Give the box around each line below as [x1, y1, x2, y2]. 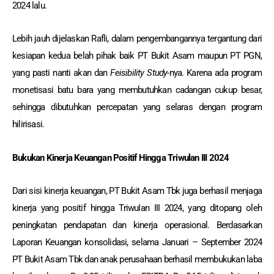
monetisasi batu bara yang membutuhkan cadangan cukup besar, [12, 84, 262, 96]
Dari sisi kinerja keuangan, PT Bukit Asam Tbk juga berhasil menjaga [12, 185, 262, 196]
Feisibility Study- [110, 67, 169, 79]
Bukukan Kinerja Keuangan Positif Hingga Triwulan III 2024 [12, 152, 229, 163]
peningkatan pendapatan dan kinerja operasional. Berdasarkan [12, 219, 262, 231]
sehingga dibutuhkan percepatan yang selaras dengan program [12, 102, 262, 113]
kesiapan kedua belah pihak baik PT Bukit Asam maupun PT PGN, [12, 50, 262, 62]
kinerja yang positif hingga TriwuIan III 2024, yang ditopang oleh [12, 202, 262, 213]
